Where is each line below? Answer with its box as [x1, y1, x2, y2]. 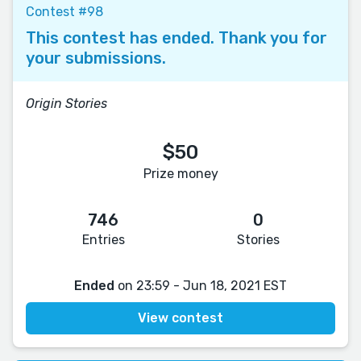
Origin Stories [26, 95, 107, 111]
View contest [138, 309, 223, 326]
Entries [81, 231, 125, 247]
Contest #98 [26, 3, 103, 19]
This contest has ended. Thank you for [26, 27, 327, 48]
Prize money [143, 165, 218, 181]
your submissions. [26, 48, 166, 68]
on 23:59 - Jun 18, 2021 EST [114, 277, 287, 293]
